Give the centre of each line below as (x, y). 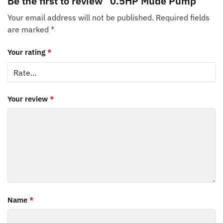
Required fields (183, 17)
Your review (29, 99)
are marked (29, 29)
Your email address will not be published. (81, 17)
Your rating (27, 52)
